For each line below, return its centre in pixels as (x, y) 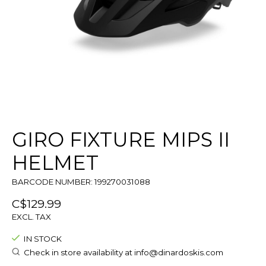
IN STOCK (42, 239)
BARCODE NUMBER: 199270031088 (81, 182)
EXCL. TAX (31, 217)
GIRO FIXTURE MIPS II (121, 140)
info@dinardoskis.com (178, 253)
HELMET (55, 163)
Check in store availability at (79, 253)
